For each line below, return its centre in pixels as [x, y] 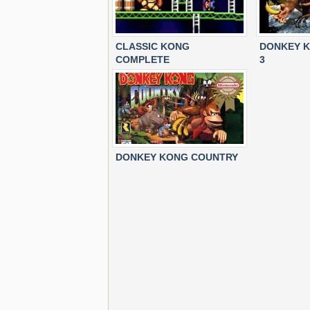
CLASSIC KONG [153, 46]
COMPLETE [143, 60]
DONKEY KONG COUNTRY [177, 157]
